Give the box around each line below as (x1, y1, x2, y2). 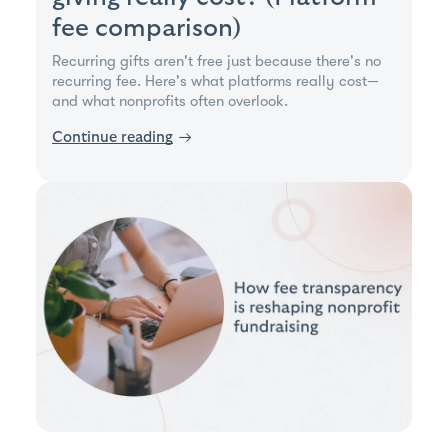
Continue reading (52, 129, 173, 145)
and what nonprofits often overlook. (52, 91, 288, 110)
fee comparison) (52, 14, 241, 41)
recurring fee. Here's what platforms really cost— (52, 71, 379, 90)
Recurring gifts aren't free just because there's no (52, 51, 381, 70)
